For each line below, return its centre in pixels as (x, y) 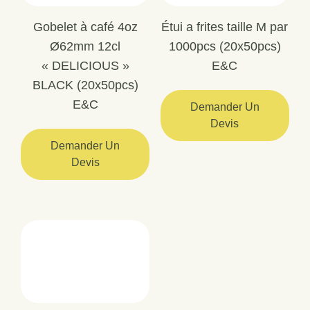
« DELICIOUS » (85, 66)
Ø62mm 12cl (85, 46)
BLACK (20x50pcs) (85, 85)
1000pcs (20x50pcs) (225, 46)
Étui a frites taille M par (225, 27)
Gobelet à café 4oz (85, 27)
